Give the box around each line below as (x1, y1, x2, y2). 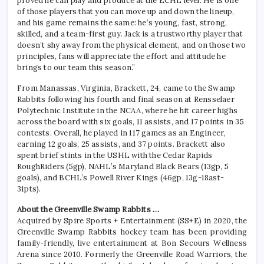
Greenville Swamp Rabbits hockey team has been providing (17, 226, 247, 237)
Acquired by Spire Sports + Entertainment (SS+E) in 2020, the (17, 215, 247, 226)
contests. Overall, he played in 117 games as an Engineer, (17, 127, 226, 138)
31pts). (17, 183, 41, 194)
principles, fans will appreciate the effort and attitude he (17, 51, 226, 61)
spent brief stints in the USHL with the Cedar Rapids (17, 150, 213, 160)
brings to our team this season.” (17, 62, 136, 72)
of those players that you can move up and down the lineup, (17, 6, 235, 16)
